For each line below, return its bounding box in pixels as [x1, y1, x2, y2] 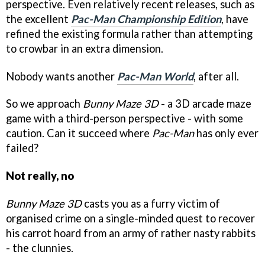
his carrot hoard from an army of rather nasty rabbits [6, 227, 256, 240]
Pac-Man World [117, 69, 193, 83]
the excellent [6, 12, 71, 25]
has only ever [194, 127, 258, 140]
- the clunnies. [6, 241, 73, 255]
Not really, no [6, 169, 74, 183]
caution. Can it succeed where [6, 127, 152, 140]
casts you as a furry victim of [82, 197, 220, 211]
